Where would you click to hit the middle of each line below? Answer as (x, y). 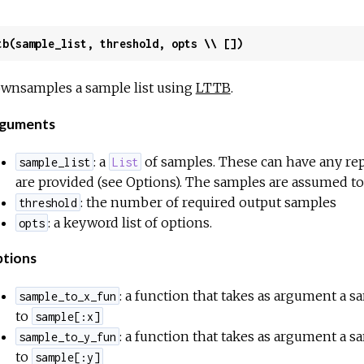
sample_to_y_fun (67, 336)
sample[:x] (67, 316)
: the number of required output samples (209, 202)
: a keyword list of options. (130, 222)
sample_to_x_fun (67, 296)
